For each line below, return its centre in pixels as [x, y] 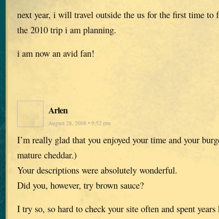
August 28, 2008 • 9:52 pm [79, 123]
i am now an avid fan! [56, 53]
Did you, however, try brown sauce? [80, 185]
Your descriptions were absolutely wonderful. [97, 170]
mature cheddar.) [47, 154]
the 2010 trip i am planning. [67, 30]
